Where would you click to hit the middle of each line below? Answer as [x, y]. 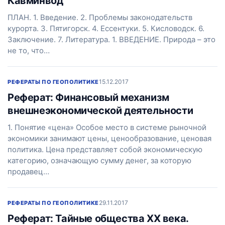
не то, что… [29, 50]
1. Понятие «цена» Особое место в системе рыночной [107, 127]
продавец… [28, 172]
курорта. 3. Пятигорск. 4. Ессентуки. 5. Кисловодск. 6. [106, 28]
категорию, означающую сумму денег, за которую [99, 160]
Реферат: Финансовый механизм [88, 97]
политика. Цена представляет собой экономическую [105, 149]
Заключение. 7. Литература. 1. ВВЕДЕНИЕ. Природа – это [111, 39]
